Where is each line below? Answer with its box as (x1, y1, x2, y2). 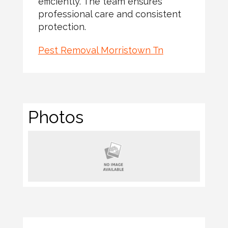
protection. (38, 21, 86, 33)
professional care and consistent (38, 9, 181, 20)
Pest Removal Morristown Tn (38, 45, 163, 56)
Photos (27, 107, 83, 128)
